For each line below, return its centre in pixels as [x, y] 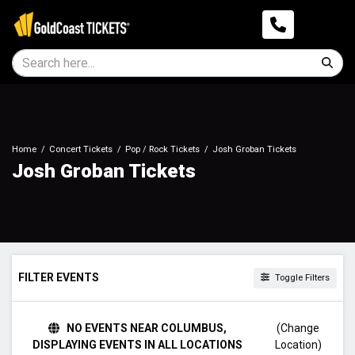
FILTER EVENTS [59, 278]
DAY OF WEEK [53, 315]
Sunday [38, 332]
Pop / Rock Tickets [162, 150]
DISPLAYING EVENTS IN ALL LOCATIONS [137, 344]
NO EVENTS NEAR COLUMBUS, [145, 328]
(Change [298, 328]
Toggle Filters [301, 277]
